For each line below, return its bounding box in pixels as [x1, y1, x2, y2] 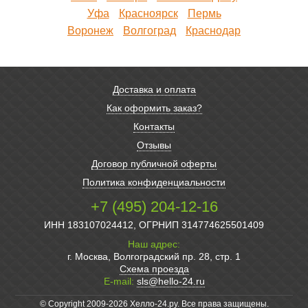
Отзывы [137, 139, 171, 151]
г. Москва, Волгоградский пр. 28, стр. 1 [67, 250, 241, 262]
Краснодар [186, 24, 241, 36]
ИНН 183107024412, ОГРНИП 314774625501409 [44, 219, 264, 230]
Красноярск [118, 7, 178, 19]
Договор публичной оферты [91, 157, 217, 169]
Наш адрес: [128, 238, 180, 250]
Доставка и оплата [112, 83, 196, 95]
